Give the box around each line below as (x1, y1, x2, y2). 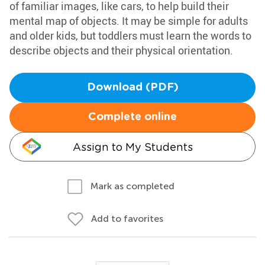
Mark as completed (91, 180, 174, 192)
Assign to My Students (72, 141, 193, 153)
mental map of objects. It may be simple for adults (9, 14, 248, 28)
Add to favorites (91, 213, 163, 224)
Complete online (88, 112, 177, 122)
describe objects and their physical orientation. (9, 43, 233, 57)
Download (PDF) (86, 82, 179, 93)
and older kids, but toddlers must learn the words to (9, 28, 251, 43)
